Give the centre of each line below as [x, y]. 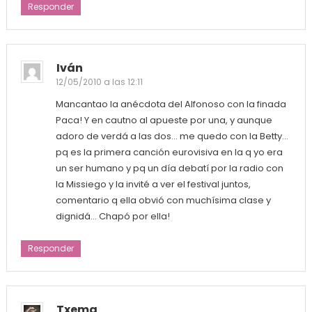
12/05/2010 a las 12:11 [99, 82]
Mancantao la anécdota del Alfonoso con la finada [171, 104]
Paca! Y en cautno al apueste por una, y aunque [164, 120]
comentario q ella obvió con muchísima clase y [163, 201]
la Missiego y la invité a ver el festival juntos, [153, 185]
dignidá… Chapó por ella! [112, 217]
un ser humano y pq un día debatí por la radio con [169, 169]
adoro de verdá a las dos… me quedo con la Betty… [172, 136]
